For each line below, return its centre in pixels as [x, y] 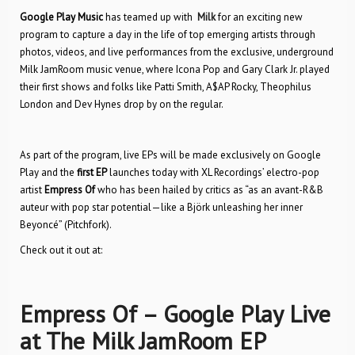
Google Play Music [61, 17]
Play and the [48, 172]
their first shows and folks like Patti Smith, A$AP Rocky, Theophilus [166, 87]
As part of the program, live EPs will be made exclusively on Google [170, 155]
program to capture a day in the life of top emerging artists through [168, 34]
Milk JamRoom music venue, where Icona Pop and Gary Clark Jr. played [175, 69]
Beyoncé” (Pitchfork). [66, 225]
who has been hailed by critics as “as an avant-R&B [210, 190]
